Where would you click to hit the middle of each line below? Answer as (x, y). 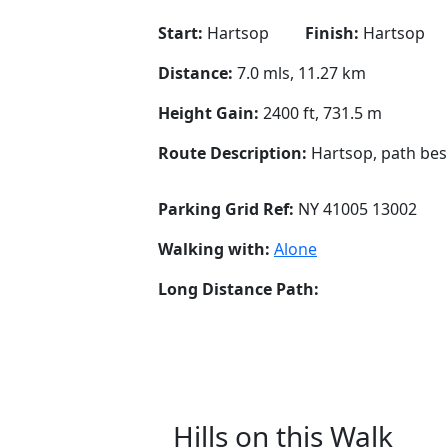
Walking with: (216, 248)
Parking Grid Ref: (228, 208)
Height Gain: (210, 112)
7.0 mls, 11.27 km (301, 72)
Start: (182, 32)
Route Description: (234, 152)
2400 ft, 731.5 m (322, 112)
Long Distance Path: (238, 288)
